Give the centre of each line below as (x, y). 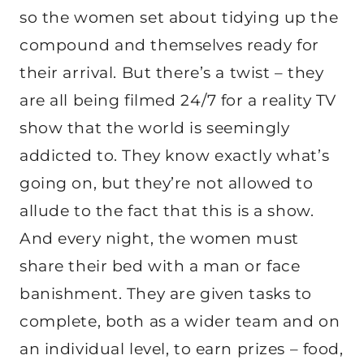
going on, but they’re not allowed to (167, 184)
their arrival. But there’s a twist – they (172, 73)
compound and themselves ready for (169, 45)
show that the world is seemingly (155, 128)
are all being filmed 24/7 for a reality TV (178, 101)
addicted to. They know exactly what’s (175, 156)
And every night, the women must (159, 239)
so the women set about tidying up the (179, 18)
